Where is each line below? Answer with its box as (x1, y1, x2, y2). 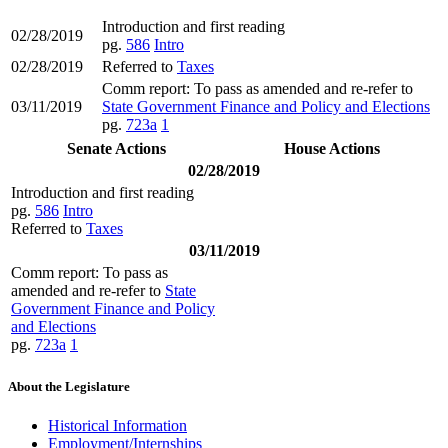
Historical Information (48, 417, 187, 435)
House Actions (283, 139, 380, 157)
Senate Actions (67, 139, 166, 157)
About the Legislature (8, 379, 130, 395)
